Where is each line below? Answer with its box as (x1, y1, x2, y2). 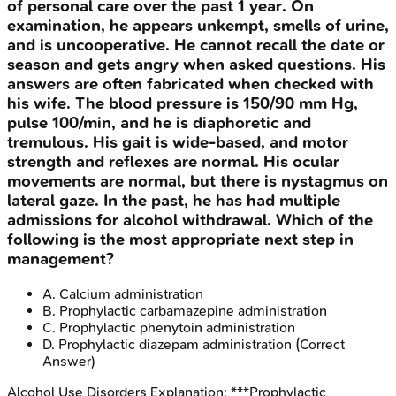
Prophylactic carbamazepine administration (59, 302, 327, 320)
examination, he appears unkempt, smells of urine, (7, 16, 389, 36)
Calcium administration (59, 286, 203, 303)
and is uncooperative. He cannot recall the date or (7, 35, 385, 56)
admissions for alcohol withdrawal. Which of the (7, 210, 373, 231)
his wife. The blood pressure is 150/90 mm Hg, (7, 94, 358, 114)
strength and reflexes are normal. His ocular (7, 152, 339, 172)
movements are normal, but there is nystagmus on (7, 171, 388, 192)
